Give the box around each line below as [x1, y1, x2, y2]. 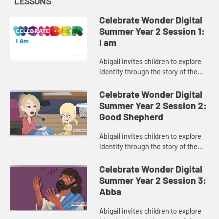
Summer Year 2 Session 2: [99, 100, 207, 111]
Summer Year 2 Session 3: [99, 174, 207, 186]
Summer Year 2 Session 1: [99, 25, 205, 37]
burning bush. [99, 78, 142, 87]
